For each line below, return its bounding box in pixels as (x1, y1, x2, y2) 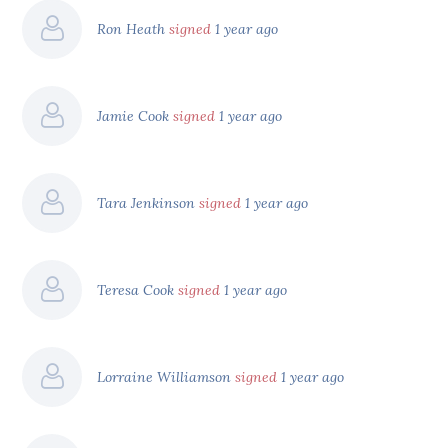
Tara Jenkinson (97, 193, 200, 212)
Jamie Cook (97, 106, 174, 125)
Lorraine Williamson (97, 367, 236, 386)
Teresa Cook (97, 280, 179, 299)
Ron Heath (97, 19, 170, 38)
